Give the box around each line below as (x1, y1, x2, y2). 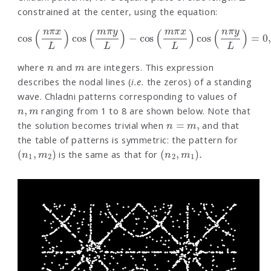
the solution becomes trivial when (18, 119, 167, 131)
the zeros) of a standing (144, 75, 252, 88)
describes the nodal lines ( (18, 75, 132, 88)
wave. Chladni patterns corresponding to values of (18, 90, 237, 102)
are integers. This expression (84, 60, 214, 73)
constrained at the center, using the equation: (18, 5, 218, 18)
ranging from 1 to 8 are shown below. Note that (38, 104, 251, 117)
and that (199, 119, 240, 131)
